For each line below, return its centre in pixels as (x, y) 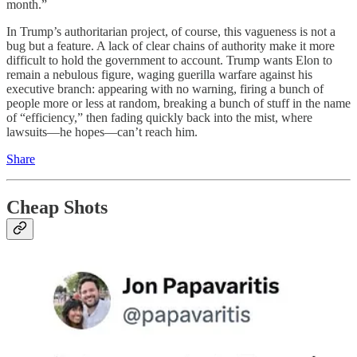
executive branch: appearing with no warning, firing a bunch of (165, 88)
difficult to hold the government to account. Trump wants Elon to (169, 60)
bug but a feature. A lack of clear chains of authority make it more (171, 45)
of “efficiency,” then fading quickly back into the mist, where (159, 117)
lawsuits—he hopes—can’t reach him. (102, 131)
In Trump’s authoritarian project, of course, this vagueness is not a (171, 31)
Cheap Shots (57, 207)
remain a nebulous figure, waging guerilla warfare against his (159, 74)
